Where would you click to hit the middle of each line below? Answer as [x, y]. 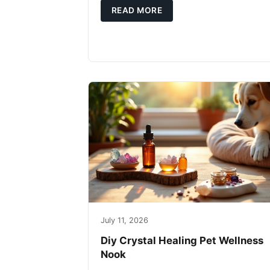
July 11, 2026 [124, 220]
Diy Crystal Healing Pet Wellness [182, 240]
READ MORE [137, 10]
